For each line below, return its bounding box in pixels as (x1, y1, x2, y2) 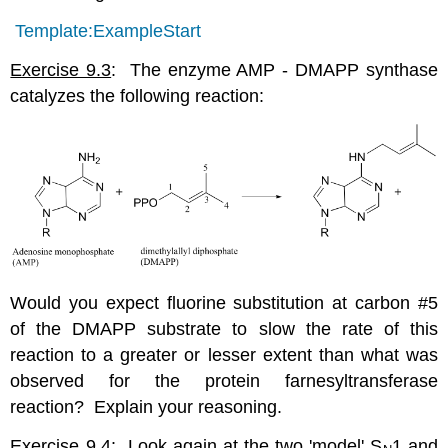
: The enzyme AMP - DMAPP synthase (111, 59, 438, 80)
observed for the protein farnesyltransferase (10, 370, 438, 391)
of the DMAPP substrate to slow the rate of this (10, 318, 438, 339)
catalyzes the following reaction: (10, 85, 265, 106)
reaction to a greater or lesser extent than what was (10, 344, 438, 365)
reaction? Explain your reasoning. (10, 396, 283, 417)
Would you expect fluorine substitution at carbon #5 (10, 292, 438, 313)
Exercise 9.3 (10, 59, 112, 80)
